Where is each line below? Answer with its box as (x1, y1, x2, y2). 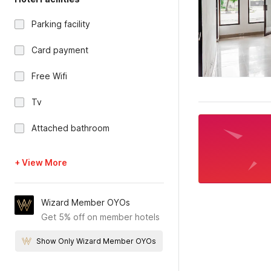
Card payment (31, 45, 88, 55)
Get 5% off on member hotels (41, 212, 160, 222)
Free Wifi (31, 71, 67, 81)
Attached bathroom (31, 123, 109, 133)
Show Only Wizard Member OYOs (36, 237, 157, 246)
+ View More (15, 157, 67, 168)
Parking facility (31, 19, 90, 29)
